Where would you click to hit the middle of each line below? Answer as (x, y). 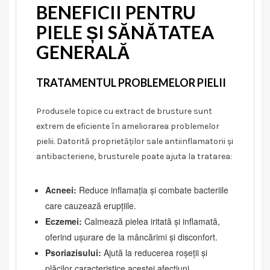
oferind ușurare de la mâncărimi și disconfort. (131, 237)
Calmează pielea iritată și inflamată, (151, 221)
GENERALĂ (83, 52)
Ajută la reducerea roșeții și (154, 252)
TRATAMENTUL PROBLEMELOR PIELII (131, 82)
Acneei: (61, 190)
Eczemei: (64, 221)
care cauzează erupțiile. (91, 205)
